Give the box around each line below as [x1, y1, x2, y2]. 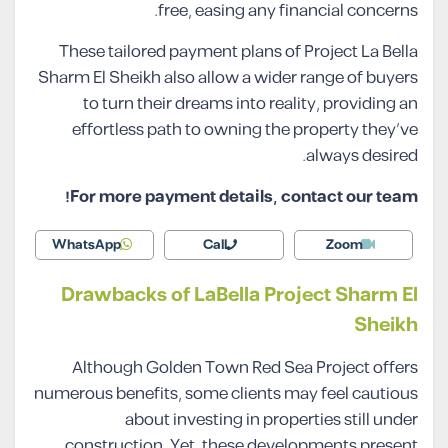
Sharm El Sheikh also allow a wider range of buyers [38, 65, 418, 92]
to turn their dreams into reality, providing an [83, 91, 418, 118]
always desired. [306, 143, 418, 170]
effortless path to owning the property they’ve [72, 117, 418, 144]
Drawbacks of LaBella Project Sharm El [61, 280, 418, 311]
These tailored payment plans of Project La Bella [59, 39, 418, 66]
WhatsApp [51, 235, 121, 256]
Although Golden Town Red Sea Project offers [72, 355, 418, 382]
